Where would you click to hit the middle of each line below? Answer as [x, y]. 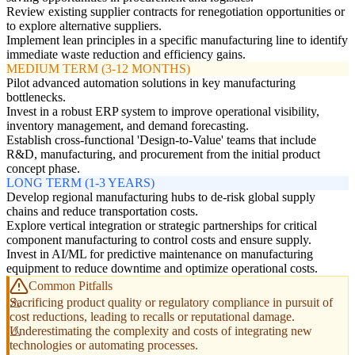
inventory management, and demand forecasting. [128, 125]
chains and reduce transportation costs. [102, 211]
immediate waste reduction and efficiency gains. [126, 54]
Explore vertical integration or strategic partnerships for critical [162, 225]
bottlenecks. [36, 97]
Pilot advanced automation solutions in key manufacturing [151, 82]
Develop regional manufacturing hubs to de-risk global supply [161, 197]
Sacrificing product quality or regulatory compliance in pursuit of [171, 302]
